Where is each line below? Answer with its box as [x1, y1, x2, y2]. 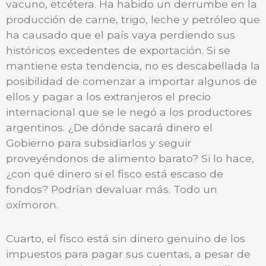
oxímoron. [6, 198, 58, 211]
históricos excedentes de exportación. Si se [6, 43, 230, 56]
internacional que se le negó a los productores [6, 105, 252, 118]
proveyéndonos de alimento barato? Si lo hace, [6, 151, 254, 164]
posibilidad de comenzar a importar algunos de [6, 74, 257, 87]
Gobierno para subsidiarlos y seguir [6, 136, 191, 149]
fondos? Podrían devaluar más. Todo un [6, 182, 217, 195]
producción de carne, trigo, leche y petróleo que [6, 12, 260, 26]
